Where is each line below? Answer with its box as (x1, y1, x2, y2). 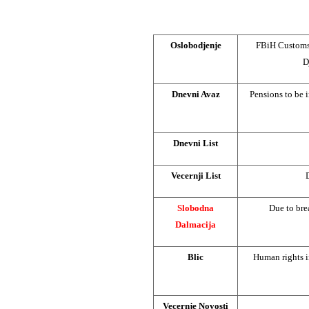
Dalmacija (175, 219, 216, 230)
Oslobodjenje (170, 39, 221, 50)
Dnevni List (173, 137, 218, 148)
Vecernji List (170, 170, 221, 181)
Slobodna (177, 202, 214, 213)
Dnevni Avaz (171, 88, 220, 99)
